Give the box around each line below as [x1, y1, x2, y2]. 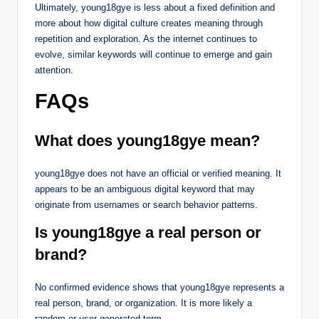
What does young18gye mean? [35, 131, 260, 150]
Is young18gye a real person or [35, 223, 261, 241]
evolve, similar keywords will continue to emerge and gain [35, 48, 272, 60]
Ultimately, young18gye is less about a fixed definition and [35, 1, 275, 13]
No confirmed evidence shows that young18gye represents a [35, 281, 284, 293]
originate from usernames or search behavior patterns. [35, 199, 258, 210]
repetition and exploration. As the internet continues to [35, 33, 257, 44]
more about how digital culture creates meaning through [35, 17, 263, 28]
